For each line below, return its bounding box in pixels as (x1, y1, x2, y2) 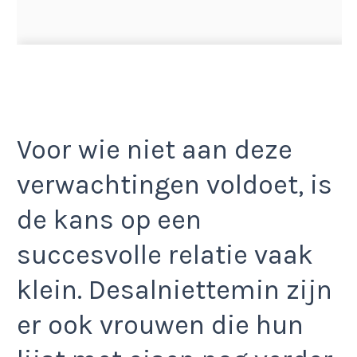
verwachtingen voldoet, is (17, 168, 332, 201)
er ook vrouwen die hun (17, 308, 304, 341)
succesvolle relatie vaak (17, 238, 313, 271)
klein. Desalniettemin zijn (17, 273, 332, 306)
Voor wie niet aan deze (17, 133, 292, 166)
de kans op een (17, 203, 202, 236)
